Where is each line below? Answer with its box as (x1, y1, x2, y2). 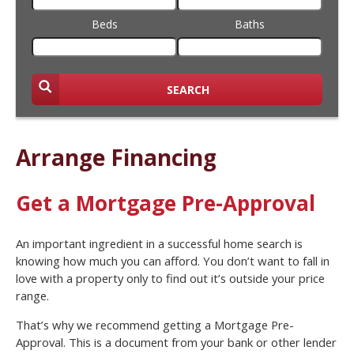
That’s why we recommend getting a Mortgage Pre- (16, 317, 294, 333)
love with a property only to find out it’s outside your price (16, 270, 325, 287)
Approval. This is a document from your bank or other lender (16, 334, 337, 351)
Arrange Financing (16, 141, 217, 172)
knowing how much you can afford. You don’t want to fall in (16, 253, 330, 269)
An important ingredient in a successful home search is (16, 235, 303, 252)
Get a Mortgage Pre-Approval (16, 189, 315, 218)
